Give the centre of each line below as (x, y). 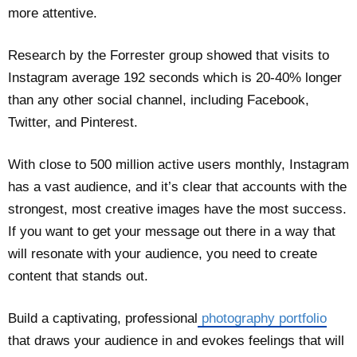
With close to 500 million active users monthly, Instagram (178, 164)
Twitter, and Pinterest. (73, 122)
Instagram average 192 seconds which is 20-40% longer (175, 77)
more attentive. (53, 13)
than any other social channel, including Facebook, (159, 100)
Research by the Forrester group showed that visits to (169, 55)
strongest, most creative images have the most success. (177, 209)
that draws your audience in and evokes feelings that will (176, 340)
